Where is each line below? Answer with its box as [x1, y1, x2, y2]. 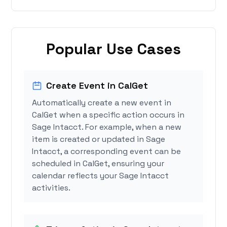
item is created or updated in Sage [32, 134, 166, 145]
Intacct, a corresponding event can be [32, 146, 181, 157]
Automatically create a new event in [32, 97, 172, 108]
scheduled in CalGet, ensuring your [32, 158, 165, 169]
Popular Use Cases [46, 39, 181, 59]
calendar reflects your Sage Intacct [32, 170, 169, 181]
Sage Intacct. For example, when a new [32, 122, 182, 133]
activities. [32, 182, 71, 194]
